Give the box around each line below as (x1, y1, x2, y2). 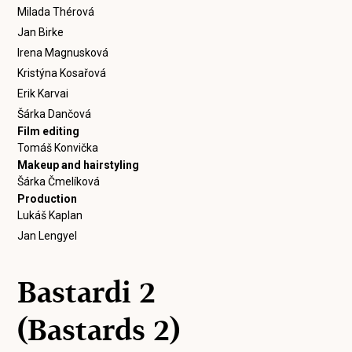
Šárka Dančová (17, 108, 92, 120)
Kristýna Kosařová (17, 67, 107, 79)
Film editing (17, 125, 80, 137)
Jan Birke (17, 26, 64, 38)
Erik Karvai (17, 87, 69, 100)
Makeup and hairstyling (17, 159, 140, 171)
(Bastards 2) (17, 311, 181, 349)
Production (17, 192, 78, 205)
